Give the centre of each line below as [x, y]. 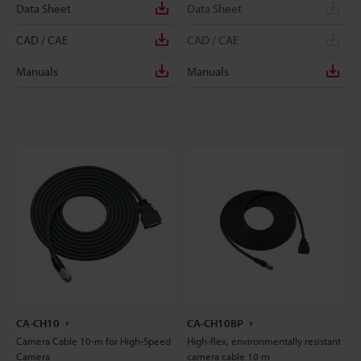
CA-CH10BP [215, 323]
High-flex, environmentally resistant [264, 340]
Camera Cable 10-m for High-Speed [93, 340]
